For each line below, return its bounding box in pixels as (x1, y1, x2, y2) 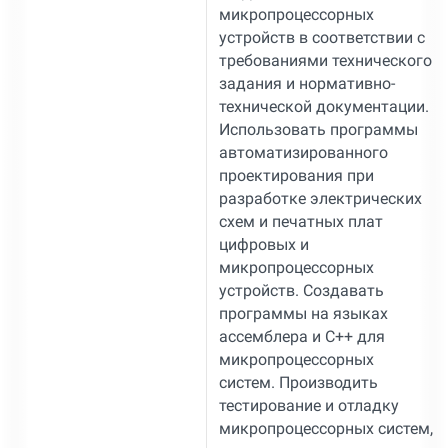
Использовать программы (218, 119, 418, 139)
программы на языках (218, 303, 388, 323)
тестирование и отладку (218, 395, 399, 415)
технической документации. (218, 96, 429, 116)
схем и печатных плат (218, 211, 383, 231)
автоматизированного (218, 142, 388, 162)
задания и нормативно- (218, 73, 395, 93)
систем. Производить (218, 372, 378, 392)
